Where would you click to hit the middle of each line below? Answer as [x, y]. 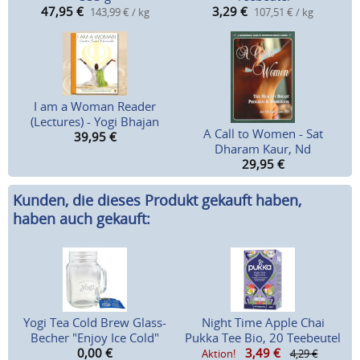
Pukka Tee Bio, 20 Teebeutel [263, 338]
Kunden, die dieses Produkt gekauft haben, [157, 200]
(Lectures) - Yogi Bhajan [95, 122]
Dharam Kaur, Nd [263, 149]
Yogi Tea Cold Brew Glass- [95, 323]
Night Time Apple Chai [263, 323]
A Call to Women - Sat [263, 134]
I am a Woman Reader [95, 106]
